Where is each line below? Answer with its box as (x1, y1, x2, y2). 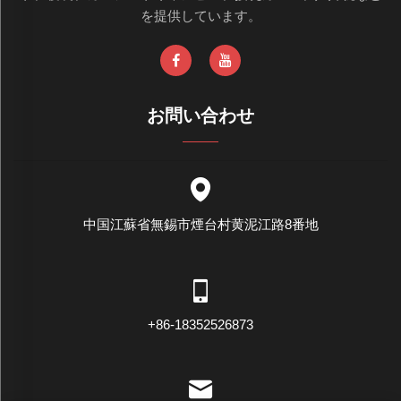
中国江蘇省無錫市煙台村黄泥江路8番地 (82, 216, 319, 232)
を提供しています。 (140, 7, 261, 23)
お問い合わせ (147, 105, 254, 125)
